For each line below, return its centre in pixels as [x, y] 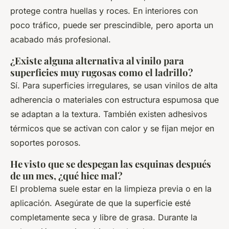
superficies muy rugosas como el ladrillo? [102, 72]
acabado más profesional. [61, 39]
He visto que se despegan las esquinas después [111, 164]
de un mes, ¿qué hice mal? [66, 175]
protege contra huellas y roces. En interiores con [104, 10]
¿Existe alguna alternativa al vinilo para [97, 60]
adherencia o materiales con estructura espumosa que [114, 99]
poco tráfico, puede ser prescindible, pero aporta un [112, 25]
